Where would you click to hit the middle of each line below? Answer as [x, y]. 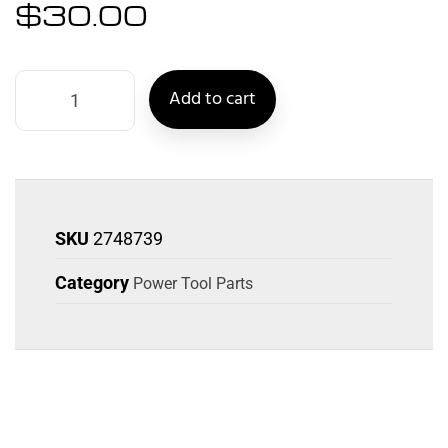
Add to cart [212, 99]
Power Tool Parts [193, 283]
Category [92, 282]
